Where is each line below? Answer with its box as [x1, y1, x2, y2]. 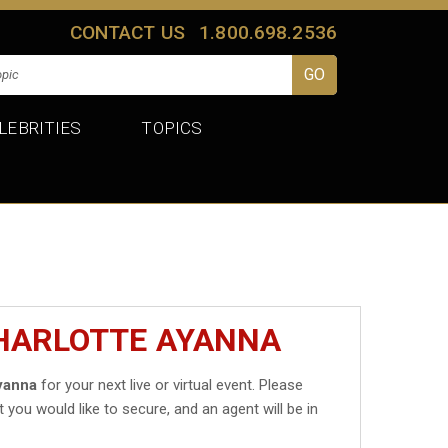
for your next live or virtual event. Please [37, 375, 304, 394]
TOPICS [141, 117, 203, 138]
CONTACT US [69, 20, 186, 44]
